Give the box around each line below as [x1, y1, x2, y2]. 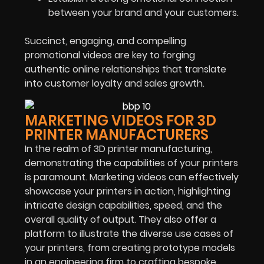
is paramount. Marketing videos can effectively [25, 170, 239, 184]
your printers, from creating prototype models [25, 240, 235, 255]
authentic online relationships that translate [25, 62, 226, 76]
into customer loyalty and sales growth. [25, 76, 204, 90]
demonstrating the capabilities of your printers [25, 156, 238, 170]
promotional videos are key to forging [25, 48, 195, 62]
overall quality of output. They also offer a [25, 212, 216, 226]
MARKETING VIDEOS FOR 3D [25, 110, 216, 130]
